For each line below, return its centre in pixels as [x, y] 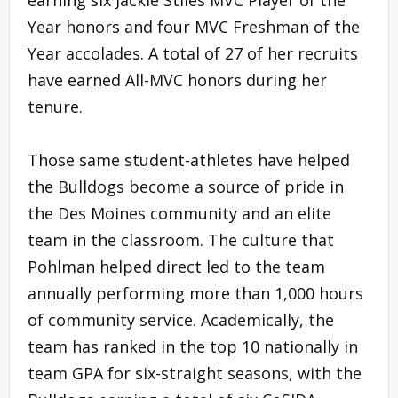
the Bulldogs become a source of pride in [186, 187]
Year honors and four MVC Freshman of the [194, 27]
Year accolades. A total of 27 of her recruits [193, 54]
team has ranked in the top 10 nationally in [193, 347]
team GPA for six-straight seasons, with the [195, 374]
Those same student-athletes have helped [189, 160]
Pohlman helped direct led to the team [176, 267]
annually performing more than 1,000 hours [195, 294]
